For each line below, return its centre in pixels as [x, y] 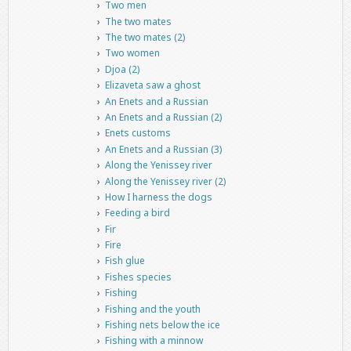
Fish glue [125, 261]
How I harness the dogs [158, 197]
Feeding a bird [137, 213]
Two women [132, 53]
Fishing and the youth [152, 309]
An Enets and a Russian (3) [163, 149]
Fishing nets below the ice [162, 325]
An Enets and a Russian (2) [163, 117]
